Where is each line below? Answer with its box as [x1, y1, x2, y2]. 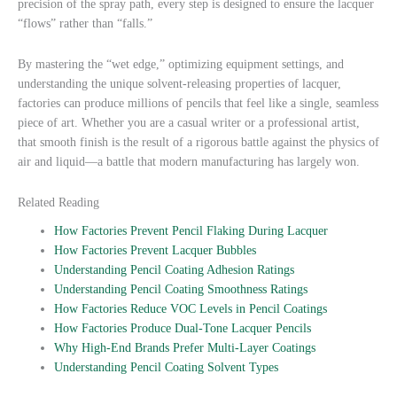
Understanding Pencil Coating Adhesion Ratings [54, 262, 295, 276]
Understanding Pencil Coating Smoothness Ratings [54, 282, 308, 296]
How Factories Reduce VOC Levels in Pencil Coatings [54, 301, 328, 315]
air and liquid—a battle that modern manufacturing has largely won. [18, 155, 360, 169]
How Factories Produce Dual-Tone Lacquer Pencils [54, 321, 312, 335]
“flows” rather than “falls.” [18, 17, 152, 31]
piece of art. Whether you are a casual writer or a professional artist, [18, 116, 360, 130]
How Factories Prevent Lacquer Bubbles [54, 243, 257, 257]
